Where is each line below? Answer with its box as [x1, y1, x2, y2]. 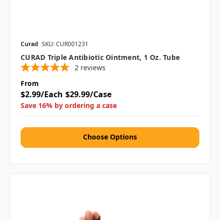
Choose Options [83, 132, 137, 142]
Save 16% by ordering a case [21, 101, 117, 110]
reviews [81, 63, 106, 73]
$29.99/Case [65, 89, 111, 100]
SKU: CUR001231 [42, 40, 88, 49]
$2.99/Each [21, 89, 63, 100]
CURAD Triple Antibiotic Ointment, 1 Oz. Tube [21, 53, 180, 62]
